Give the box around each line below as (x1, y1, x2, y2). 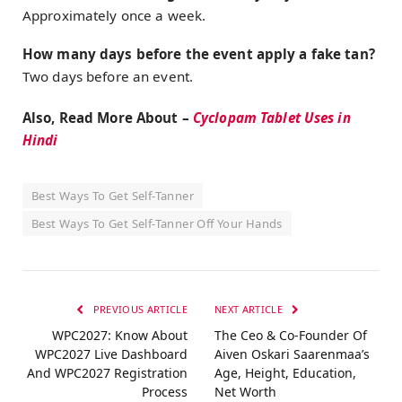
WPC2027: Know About (52, 327, 188, 345)
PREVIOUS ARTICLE (90, 302, 188, 317)
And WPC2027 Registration (27, 364, 188, 382)
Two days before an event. (22, 66, 194, 85)
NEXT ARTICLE (214, 302, 286, 317)
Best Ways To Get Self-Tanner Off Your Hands (31, 215, 283, 232)
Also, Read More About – (22, 109, 193, 127)
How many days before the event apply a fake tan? (22, 44, 375, 63)
